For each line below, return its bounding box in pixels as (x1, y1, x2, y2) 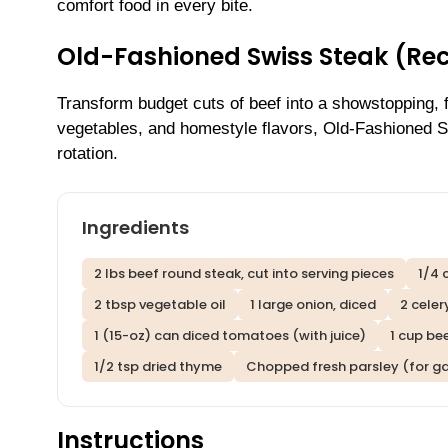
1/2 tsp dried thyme (94, 356, 222, 376)
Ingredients (82, 214, 189, 240)
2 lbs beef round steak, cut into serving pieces (94, 263, 394, 283)
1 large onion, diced (250, 294, 376, 314)
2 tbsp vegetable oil (94, 294, 226, 314)
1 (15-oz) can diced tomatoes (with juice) (94, 325, 366, 345)
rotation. (57, 144, 118, 164)
